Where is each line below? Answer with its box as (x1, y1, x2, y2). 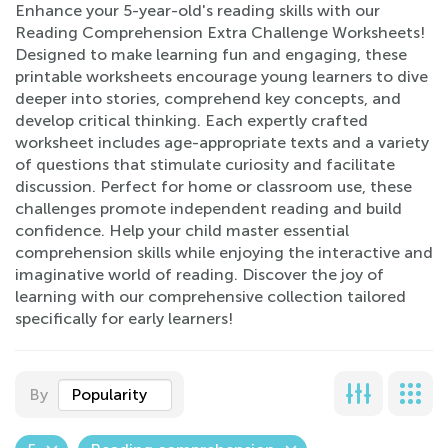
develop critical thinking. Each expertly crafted (15, 111, 368, 130)
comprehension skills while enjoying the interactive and (15, 243, 433, 262)
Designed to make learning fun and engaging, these (15, 45, 407, 64)
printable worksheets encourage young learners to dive (15, 67, 428, 86)
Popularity (71, 385, 147, 404)
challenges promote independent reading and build (15, 199, 402, 218)
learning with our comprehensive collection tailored (15, 287, 406, 306)
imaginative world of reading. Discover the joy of (15, 265, 384, 284)
